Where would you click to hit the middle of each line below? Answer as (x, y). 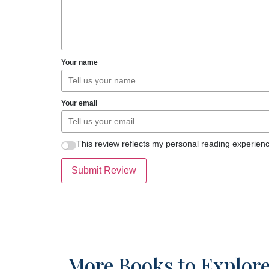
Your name (80, 62)
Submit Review (104, 171)
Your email (79, 104)
